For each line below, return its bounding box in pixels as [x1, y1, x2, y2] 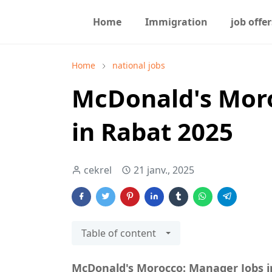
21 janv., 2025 [134, 163, 194, 177]
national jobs [112, 59, 165, 71]
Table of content [81, 226, 156, 240]
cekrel [84, 163, 112, 177]
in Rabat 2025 [72, 115, 233, 148]
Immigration [144, 15, 208, 29]
